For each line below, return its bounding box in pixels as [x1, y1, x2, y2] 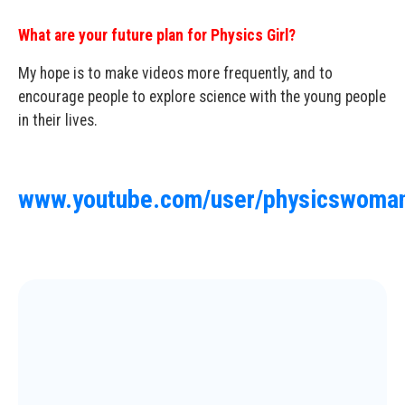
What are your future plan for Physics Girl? [18, 26, 296, 44]
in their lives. [18, 111, 98, 129]
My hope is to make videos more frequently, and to [18, 64, 333, 82]
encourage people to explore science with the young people [18, 88, 386, 106]
